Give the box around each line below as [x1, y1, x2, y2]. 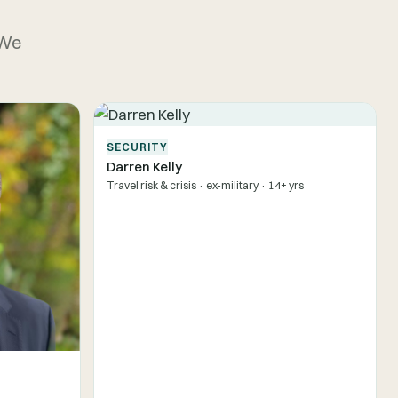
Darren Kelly [106, 158, 182, 175]
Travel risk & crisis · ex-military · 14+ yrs [106, 178, 304, 192]
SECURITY [106, 139, 169, 154]
